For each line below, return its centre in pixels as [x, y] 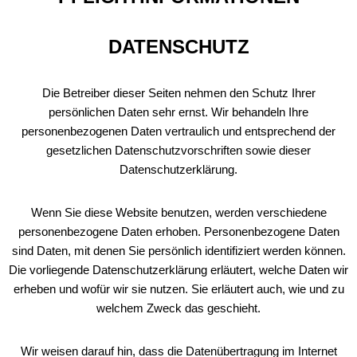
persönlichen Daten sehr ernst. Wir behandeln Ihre [178, 112]
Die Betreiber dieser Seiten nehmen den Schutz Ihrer [178, 93]
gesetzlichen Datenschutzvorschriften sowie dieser [178, 150]
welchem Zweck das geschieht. [178, 308]
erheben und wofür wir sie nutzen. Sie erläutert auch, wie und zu [178, 289]
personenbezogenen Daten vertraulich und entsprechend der [178, 131]
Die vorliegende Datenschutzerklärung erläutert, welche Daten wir [178, 270]
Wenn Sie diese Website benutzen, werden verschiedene [178, 212]
